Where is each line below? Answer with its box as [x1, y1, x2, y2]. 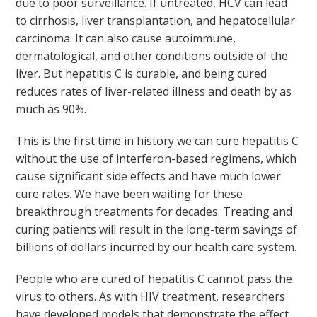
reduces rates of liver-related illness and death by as [16, 83, 292, 99]
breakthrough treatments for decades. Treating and [16, 204, 293, 219]
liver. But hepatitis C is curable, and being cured [16, 66, 267, 81]
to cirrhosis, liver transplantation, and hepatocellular [16, 13, 296, 28]
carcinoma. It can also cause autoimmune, [16, 30, 236, 46]
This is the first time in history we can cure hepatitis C [16, 133, 299, 149]
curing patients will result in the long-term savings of [16, 221, 298, 237]
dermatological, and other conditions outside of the [16, 48, 289, 64]
